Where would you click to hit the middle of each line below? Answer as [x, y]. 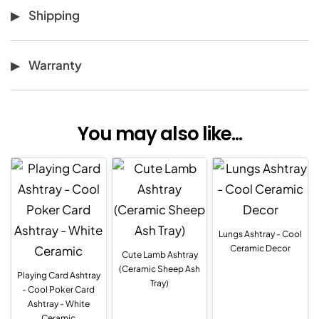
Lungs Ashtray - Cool [261, 234]
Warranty [55, 64]
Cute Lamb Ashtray [159, 254]
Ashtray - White [58, 303]
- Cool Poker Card [59, 289]
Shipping [54, 15]
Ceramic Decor [261, 248]
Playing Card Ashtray [58, 275]
